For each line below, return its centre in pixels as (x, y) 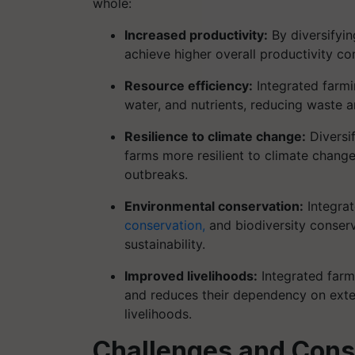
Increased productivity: (196, 34)
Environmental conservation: (214, 206)
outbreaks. (156, 174)
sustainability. (165, 244)
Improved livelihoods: (191, 275)
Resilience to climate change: (215, 136)
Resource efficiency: (189, 85)
